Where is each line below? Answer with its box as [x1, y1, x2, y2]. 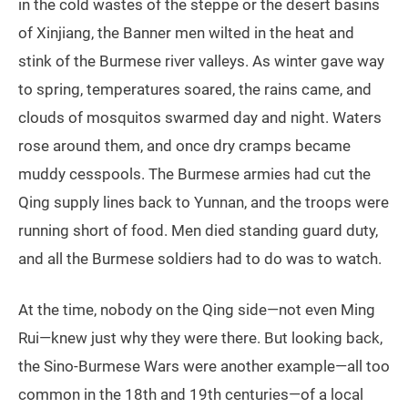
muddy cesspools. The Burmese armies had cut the [18, 165, 371, 184]
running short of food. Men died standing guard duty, [18, 221, 378, 240]
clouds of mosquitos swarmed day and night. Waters [18, 108, 382, 127]
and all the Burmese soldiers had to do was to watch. [18, 250, 382, 269]
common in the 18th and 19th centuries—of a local [18, 385, 363, 404]
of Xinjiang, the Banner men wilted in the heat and [18, 24, 354, 43]
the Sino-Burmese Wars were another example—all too [18, 357, 390, 376]
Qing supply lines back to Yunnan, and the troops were [18, 193, 389, 212]
